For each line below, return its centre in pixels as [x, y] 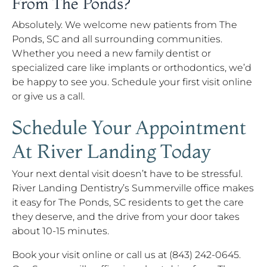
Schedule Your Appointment [129, 127]
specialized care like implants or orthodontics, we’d [132, 68]
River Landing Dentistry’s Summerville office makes [133, 188]
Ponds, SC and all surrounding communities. [117, 39]
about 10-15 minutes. [60, 231]
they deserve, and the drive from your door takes [126, 217]
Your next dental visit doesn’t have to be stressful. [127, 174]
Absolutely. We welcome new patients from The [125, 25]
